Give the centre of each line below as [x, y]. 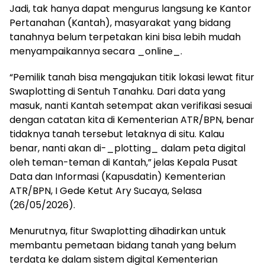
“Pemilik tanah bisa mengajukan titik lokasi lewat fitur [132, 77]
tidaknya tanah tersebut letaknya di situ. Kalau [117, 134]
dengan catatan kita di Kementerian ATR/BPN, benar [132, 120]
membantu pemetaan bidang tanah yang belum [123, 245]
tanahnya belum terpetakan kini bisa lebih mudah [125, 37]
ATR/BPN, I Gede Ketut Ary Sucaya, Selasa [106, 191]
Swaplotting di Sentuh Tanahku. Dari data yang [117, 92]
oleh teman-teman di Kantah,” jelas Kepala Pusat [124, 163]
